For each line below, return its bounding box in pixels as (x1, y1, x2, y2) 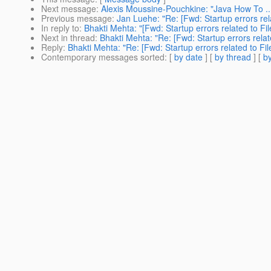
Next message (41, 2, 96, 15)
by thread (215, 51, 251, 64)
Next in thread (41, 31, 95, 44)
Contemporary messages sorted (41, 51, 165, 64)
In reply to (41, 22, 79, 34)
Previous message (41, 12, 112, 25)
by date (174, 51, 203, 64)
